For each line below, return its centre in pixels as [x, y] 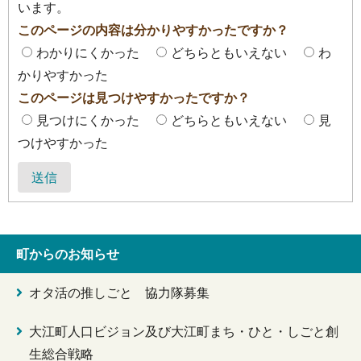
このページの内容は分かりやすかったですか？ [153, 30]
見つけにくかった [88, 120]
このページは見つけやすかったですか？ [134, 98]
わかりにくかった [88, 53]
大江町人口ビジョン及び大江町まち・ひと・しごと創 [184, 332]
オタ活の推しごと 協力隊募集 [119, 293]
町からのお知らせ [68, 254]
